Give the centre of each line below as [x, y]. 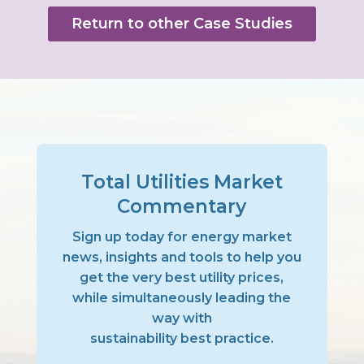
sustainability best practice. [182, 338]
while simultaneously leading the [182, 298]
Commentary [182, 206]
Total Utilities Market [182, 182]
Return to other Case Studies [182, 24]
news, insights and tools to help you [182, 257]
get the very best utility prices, [182, 277]
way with [182, 318]
